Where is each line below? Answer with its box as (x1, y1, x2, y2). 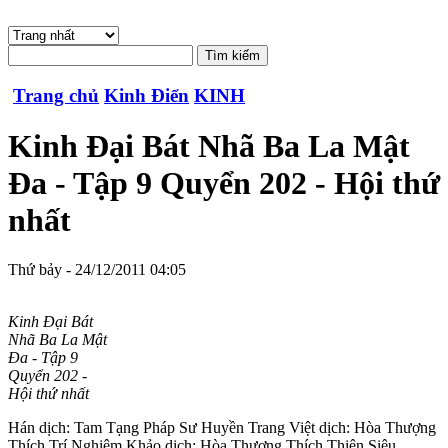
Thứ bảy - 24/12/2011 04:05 (8, 260, 186, 278)
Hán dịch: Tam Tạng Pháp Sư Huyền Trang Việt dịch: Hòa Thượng (8, 418, 436, 436)
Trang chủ (13, 84, 99, 106)
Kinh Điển (104, 84, 189, 106)
